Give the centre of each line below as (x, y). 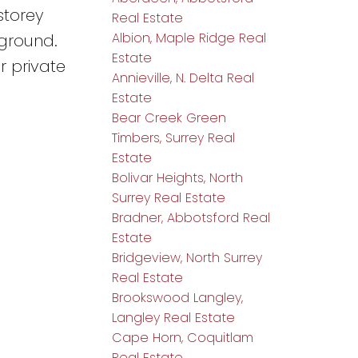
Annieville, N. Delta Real (183, 78)
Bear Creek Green (169, 118)
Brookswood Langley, (178, 298)
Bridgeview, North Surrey (187, 258)
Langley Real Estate (174, 318)
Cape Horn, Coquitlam (183, 338)
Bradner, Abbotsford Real (191, 218)
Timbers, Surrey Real (174, 138)
